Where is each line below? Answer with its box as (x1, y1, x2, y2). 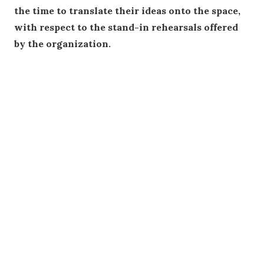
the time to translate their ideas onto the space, (14, 5, 240, 17)
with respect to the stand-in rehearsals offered (14, 21, 238, 34)
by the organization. (14, 38, 111, 50)
